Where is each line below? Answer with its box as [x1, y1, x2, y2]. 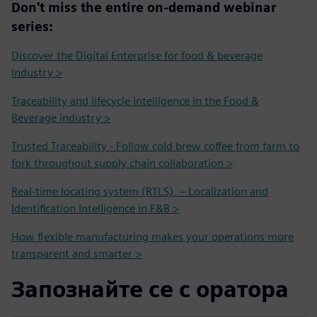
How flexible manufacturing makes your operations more [11, 230, 294, 244]
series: [11, 19, 53, 35]
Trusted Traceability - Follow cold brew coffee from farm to [11, 139, 299, 154]
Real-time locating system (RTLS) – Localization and [11, 185, 268, 199]
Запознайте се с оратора [11, 275, 289, 304]
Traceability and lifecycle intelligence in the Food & [11, 94, 259, 108]
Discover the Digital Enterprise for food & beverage [11, 49, 263, 63]
